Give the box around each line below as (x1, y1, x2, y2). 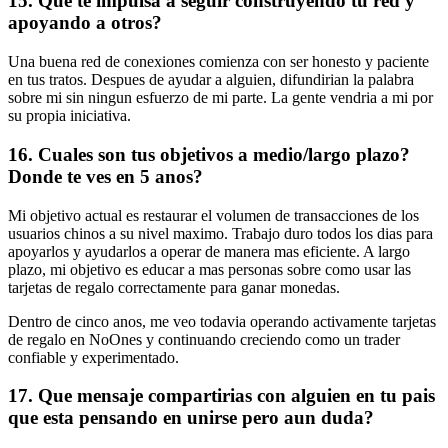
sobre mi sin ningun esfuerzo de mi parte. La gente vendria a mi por (8, 89, 433, 107)
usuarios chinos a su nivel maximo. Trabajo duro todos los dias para (8, 224, 433, 242)
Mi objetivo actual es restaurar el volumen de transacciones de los (8, 206, 419, 224)
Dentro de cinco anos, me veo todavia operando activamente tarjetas (8, 312, 436, 330)
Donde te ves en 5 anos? (8, 165, 203, 187)
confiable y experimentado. (8, 348, 179, 366)
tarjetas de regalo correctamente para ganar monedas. (8, 278, 340, 296)
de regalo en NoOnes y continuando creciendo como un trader (8, 330, 400, 348)
